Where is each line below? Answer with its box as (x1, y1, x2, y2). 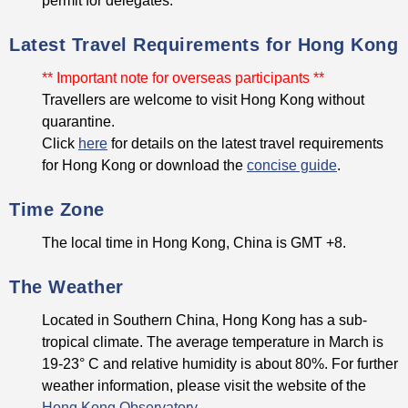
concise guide (247, 157, 337, 174)
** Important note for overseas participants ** (42, 69, 324, 87)
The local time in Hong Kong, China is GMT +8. (42, 234, 346, 251)
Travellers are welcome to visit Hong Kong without (42, 91, 364, 108)
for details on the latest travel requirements (107, 135, 383, 152)
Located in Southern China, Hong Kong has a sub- (42, 311, 367, 329)
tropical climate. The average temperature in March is (42, 333, 383, 351)
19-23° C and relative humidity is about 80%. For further (42, 355, 398, 372)
